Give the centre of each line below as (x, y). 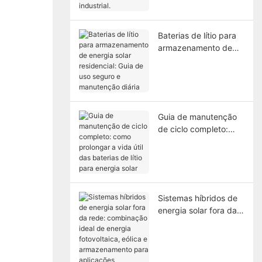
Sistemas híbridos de (197, 198)
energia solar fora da (197, 210)
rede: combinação (192, 222)
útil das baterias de (194, 153)
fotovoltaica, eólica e (197, 247)
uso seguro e (182, 84)
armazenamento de (195, 47)
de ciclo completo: (193, 129)
